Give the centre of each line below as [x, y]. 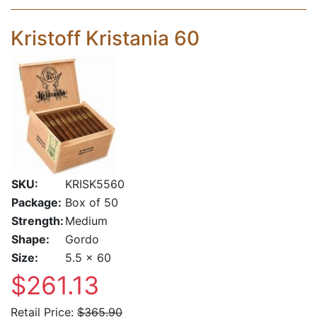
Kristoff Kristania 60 [105, 38]
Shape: [30, 239]
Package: [36, 202]
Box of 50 [92, 202]
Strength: [38, 221]
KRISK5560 [95, 184]
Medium [86, 221]
